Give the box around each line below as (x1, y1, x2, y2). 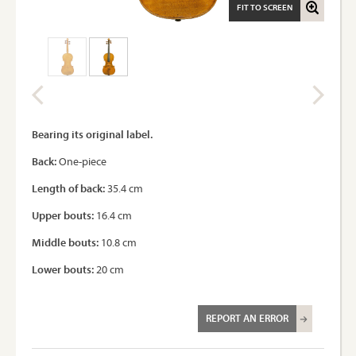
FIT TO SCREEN (237, 2, 292, 13)
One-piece (56, 154, 106, 168)
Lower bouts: (32, 262, 94, 277)
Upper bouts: (32, 208, 94, 222)
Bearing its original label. (32, 127, 153, 141)
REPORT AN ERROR (206, 311, 288, 324)
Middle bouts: (32, 235, 99, 250)
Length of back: (32, 181, 105, 195)
